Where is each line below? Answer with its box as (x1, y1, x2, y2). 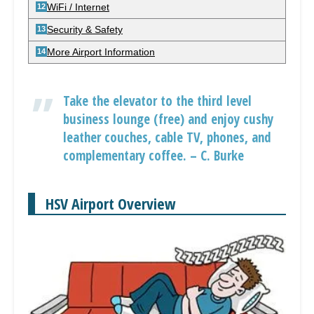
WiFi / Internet (47, 1, 109, 13)
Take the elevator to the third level (63, 92, 252, 110)
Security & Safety (47, 24, 123, 35)
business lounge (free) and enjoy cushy (63, 110, 273, 128)
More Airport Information (47, 46, 155, 57)
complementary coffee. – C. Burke (63, 146, 244, 165)
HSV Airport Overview (46, 193, 176, 214)
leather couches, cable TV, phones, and (63, 128, 271, 146)
